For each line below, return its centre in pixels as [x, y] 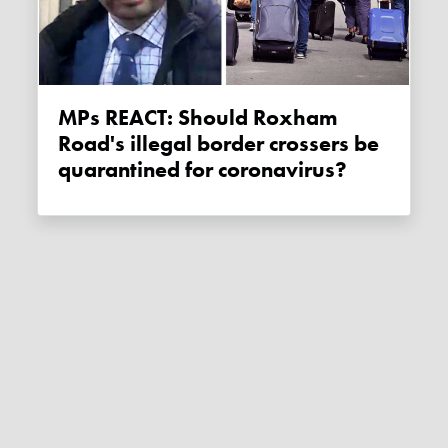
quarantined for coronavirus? [203, 169]
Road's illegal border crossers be [219, 143]
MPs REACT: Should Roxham [68, 117]
